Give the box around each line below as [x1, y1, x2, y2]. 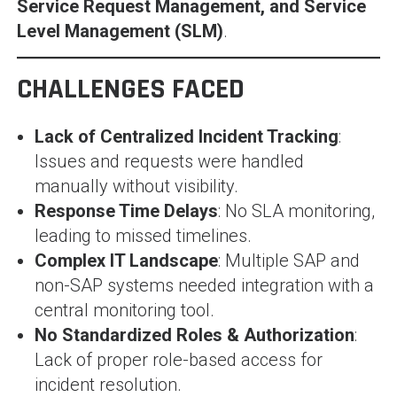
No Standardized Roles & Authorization [34, 323, 354, 346]
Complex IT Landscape [34, 249, 218, 271]
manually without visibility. [34, 175, 238, 197]
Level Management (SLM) [16, 19, 223, 42]
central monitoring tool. [34, 299, 214, 321]
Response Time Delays [34, 199, 218, 222]
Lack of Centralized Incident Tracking [34, 125, 339, 147]
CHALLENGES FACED [16, 70, 245, 107]
